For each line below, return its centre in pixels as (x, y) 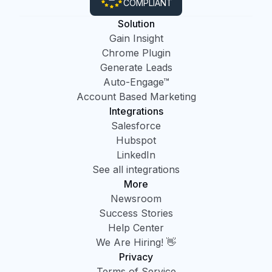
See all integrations (136, 170)
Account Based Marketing (136, 97)
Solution (136, 24)
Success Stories (136, 213)
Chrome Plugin (136, 53)
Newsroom (136, 199)
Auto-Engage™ (136, 82)
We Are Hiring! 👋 (136, 243)
